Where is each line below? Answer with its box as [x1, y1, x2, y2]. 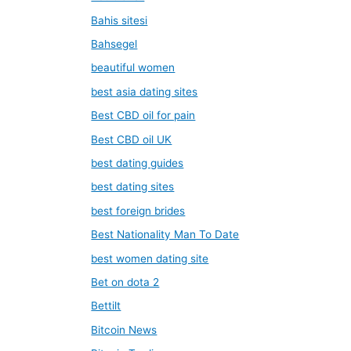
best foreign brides [91, 204, 186, 217]
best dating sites [91, 180, 175, 194]
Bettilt [91, 299, 121, 313]
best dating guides [91, 157, 184, 170]
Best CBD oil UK [91, 132, 172, 146]
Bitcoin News [91, 323, 157, 336]
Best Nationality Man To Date [91, 228, 240, 241]
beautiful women [91, 61, 175, 74]
